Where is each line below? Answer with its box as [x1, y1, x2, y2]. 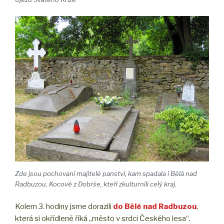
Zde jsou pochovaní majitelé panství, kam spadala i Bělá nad [15, 169, 197, 177]
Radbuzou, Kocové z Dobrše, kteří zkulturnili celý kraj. [15, 179, 176, 188]
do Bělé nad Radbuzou [113, 202, 196, 211]
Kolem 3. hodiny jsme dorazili [15, 202, 111, 211]
